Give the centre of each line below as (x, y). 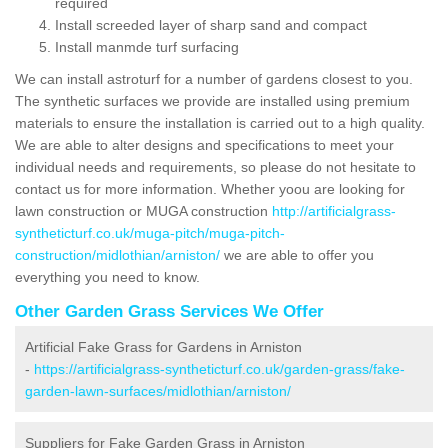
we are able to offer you (297, 254)
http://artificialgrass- (334, 210)
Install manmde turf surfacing (147, 46)
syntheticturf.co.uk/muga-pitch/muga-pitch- (150, 232)
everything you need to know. (109, 276)
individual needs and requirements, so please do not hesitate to (215, 166)
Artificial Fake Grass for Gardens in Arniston (163, 346)
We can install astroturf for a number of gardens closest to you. (214, 78)
